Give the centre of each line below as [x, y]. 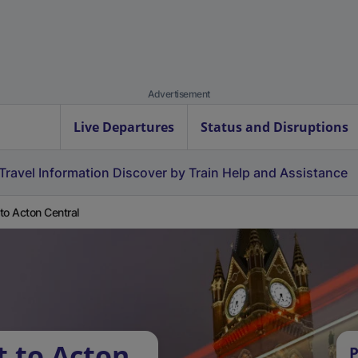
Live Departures [124, 127]
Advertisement [179, 94]
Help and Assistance [285, 173]
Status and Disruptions [274, 127]
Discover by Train [166, 173]
